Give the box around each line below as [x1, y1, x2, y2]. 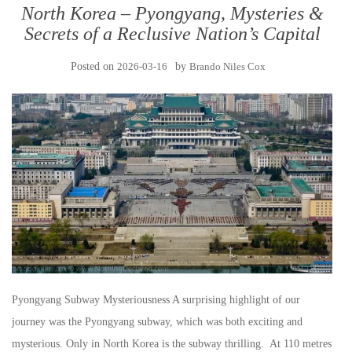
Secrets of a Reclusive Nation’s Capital [24, 23, 321, 44]
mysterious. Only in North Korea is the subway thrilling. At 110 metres [12, 338, 332, 350]
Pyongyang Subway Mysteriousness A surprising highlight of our [12, 294, 300, 306]
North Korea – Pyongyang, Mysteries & [20, 2, 324, 24]
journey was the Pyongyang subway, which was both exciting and [12, 316, 302, 328]
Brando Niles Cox [189, 60, 266, 72]
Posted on [71, 60, 117, 72]
